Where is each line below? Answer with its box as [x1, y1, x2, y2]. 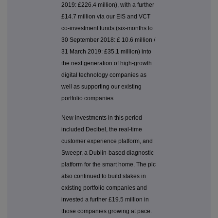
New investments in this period [61, 114, 142, 122]
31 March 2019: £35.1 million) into [61, 48, 151, 55]
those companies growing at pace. [61, 208, 152, 215]
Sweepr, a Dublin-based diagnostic [61, 149, 154, 157]
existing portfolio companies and [61, 184, 147, 192]
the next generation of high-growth [61, 60, 152, 67]
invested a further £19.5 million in [61, 196, 149, 203]
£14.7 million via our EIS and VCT [61, 13, 150, 20]
